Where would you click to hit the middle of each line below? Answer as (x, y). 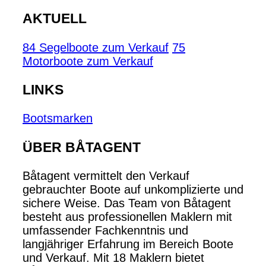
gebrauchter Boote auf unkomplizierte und (133, 190)
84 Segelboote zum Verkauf (96, 47)
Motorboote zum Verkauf (88, 61)
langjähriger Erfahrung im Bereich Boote (128, 244)
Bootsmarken (58, 118)
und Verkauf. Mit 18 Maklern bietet (113, 258)
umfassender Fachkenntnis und (105, 231)
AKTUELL (55, 19)
